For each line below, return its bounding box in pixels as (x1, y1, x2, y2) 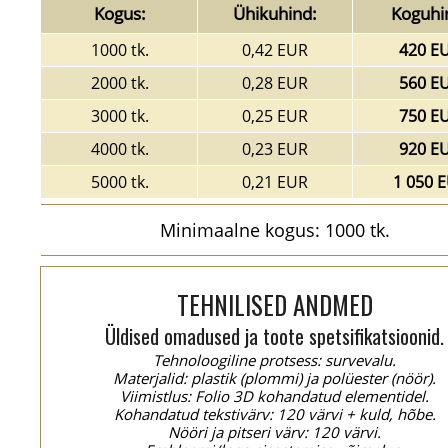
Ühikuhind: (232, 2, 317, 25)
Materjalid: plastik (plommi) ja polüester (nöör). (113, 368, 437, 388)
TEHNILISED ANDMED (177, 286, 373, 323)
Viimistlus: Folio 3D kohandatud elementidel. (120, 386, 430, 406)
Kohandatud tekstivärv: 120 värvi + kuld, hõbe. (114, 404, 436, 424)
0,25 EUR (241, 105, 308, 127)
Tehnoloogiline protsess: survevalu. (153, 350, 397, 370)
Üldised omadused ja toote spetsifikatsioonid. (105, 321, 445, 351)
